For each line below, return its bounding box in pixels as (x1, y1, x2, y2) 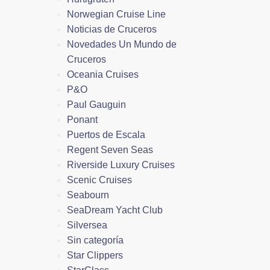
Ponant (67, 114, 98, 125)
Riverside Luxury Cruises (67, 159, 175, 170)
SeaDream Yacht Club (67, 204, 163, 215)
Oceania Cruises (67, 69, 139, 80)
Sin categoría (67, 234, 124, 245)
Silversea (67, 219, 107, 230)
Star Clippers (67, 250, 123, 260)
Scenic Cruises (67, 174, 132, 185)
